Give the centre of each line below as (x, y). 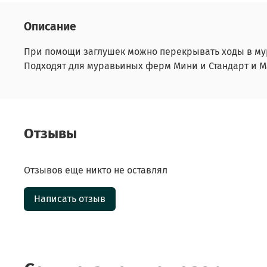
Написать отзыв (70, 198)
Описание (50, 26)
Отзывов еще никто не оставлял (96, 170)
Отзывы (50, 133)
